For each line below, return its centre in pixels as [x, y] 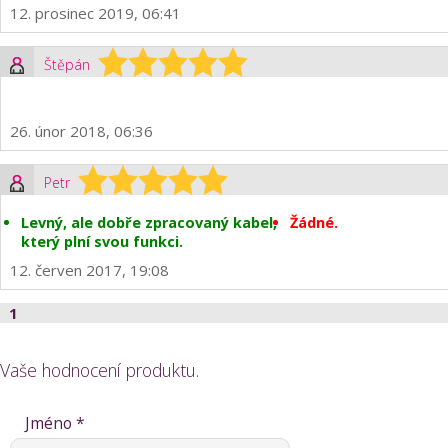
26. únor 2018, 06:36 [81, 131]
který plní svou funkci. [102, 241]
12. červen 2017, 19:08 [89, 270]
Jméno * [55, 423]
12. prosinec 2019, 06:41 [95, 13]
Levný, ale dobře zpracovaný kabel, [149, 222]
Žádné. [314, 222]
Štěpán [67, 64]
